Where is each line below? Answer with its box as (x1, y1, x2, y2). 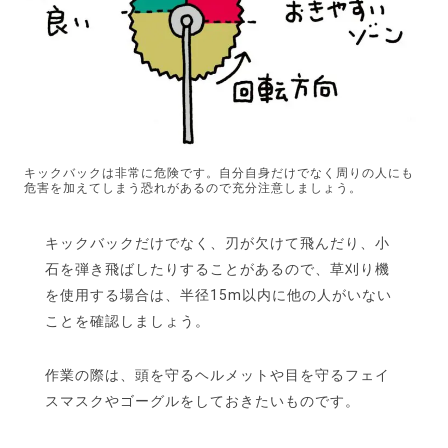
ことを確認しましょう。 (45, 313, 210, 330)
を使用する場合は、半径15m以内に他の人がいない (45, 287, 392, 304)
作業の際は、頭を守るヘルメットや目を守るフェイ (45, 367, 390, 384)
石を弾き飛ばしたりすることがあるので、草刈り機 (45, 261, 390, 278)
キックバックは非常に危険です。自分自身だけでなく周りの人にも (24, 166, 414, 181)
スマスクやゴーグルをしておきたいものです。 (45, 393, 360, 410)
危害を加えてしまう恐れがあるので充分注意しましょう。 (24, 181, 362, 196)
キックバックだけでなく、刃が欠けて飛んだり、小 (45, 235, 390, 252)
